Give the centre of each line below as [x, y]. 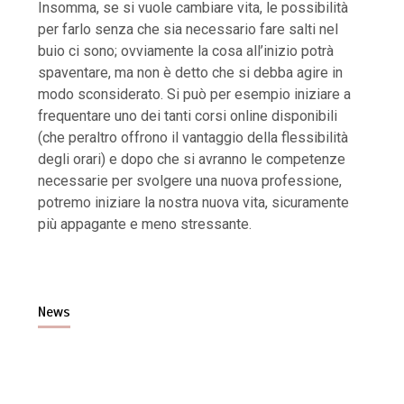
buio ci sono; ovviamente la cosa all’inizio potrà [186, 51]
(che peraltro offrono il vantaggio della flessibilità [193, 138]
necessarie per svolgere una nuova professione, [190, 181]
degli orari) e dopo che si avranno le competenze [192, 160]
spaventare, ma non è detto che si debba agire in [191, 73]
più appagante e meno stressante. [145, 225]
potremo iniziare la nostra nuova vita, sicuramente [194, 203]
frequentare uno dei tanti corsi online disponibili [188, 116]
